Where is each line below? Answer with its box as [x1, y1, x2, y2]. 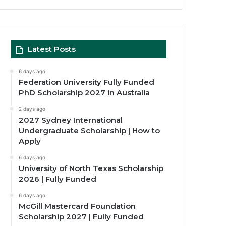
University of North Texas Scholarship [19, 163, 164, 173]
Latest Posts [28, 44, 76, 54]
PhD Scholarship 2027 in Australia [19, 87, 150, 97]
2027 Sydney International [19, 115, 123, 125]
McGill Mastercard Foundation [19, 201, 136, 211]
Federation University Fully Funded [19, 77, 155, 87]
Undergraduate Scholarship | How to [19, 125, 160, 135]
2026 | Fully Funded [19, 174, 97, 184]
